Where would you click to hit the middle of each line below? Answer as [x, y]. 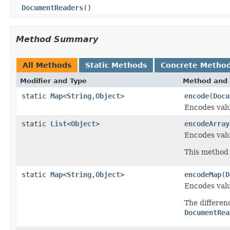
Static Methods [116, 65]
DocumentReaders [52, 7]
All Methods [47, 65]
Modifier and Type [53, 81]
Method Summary [57, 39]
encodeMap [203, 174]
